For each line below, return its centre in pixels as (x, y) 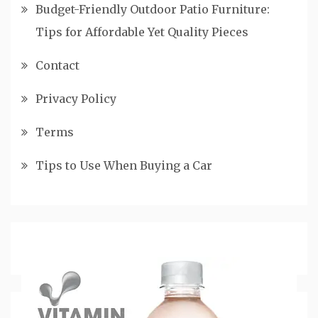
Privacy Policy (76, 98)
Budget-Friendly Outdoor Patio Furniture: (153, 9)
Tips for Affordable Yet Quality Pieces (142, 32)
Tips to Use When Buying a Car (124, 165)
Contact (57, 65)
